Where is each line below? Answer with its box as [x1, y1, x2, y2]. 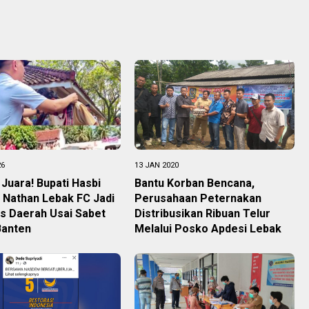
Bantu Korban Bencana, [134, 176, 255, 190]
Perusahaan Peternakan [134, 191, 261, 205]
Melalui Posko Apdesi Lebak [134, 221, 281, 235]
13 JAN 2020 [134, 160, 179, 170]
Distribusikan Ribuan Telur [134, 206, 270, 220]
